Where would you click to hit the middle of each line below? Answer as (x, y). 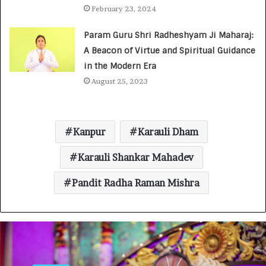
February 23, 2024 (124, 8)
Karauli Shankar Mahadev (136, 157)
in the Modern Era (120, 66)
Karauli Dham (168, 132)
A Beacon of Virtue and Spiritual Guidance (170, 50)
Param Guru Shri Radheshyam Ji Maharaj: (169, 35)
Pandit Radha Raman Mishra (136, 183)
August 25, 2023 (120, 81)
